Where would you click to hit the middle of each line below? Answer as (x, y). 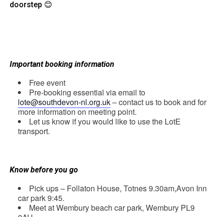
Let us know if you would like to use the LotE (105, 121)
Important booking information (62, 64)
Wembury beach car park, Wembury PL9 (125, 208)
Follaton (81, 188)
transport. (34, 131)
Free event (47, 83)
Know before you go (44, 170)
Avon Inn (192, 188)
